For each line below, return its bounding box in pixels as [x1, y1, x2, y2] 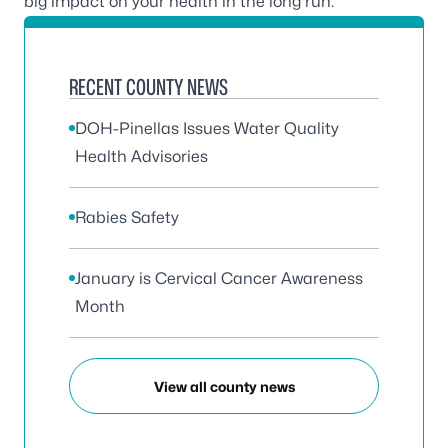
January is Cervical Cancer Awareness [75, 269, 363, 289]
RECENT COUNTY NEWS [69, 74, 228, 101]
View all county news [153, 377, 295, 395]
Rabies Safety [75, 208, 179, 228]
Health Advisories [75, 147, 208, 167]
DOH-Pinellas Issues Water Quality [75, 119, 339, 139]
